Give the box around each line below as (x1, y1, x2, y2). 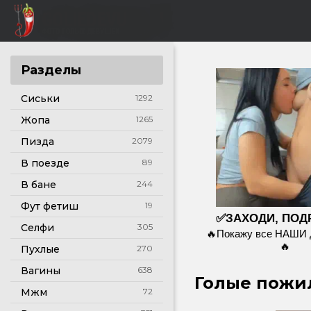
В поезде (21, 157, 69, 169)
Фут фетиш (21, 200, 78, 212)
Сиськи (21, 92, 60, 105)
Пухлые (21, 243, 60, 255)
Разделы (21, 62, 81, 78)
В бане (21, 178, 56, 191)
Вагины (21, 264, 60, 277)
